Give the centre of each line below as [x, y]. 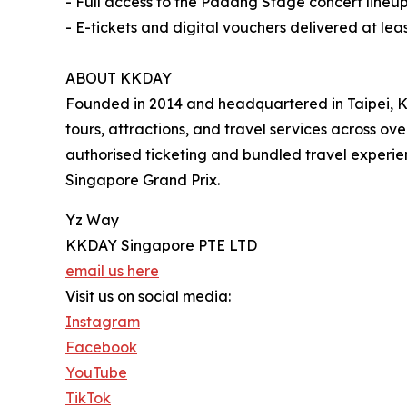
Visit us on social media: [148, 297]
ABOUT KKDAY [119, 79]
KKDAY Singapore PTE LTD [161, 246]
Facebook [101, 347]
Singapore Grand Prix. [143, 180]
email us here [112, 271]
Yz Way [92, 220]
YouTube [96, 373]
